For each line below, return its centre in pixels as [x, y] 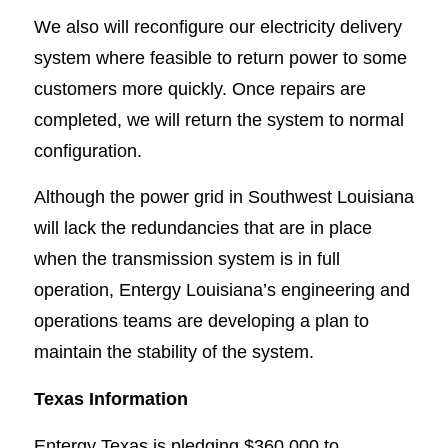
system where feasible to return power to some [220, 57]
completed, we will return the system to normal [218, 119]
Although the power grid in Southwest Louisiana [223, 197]
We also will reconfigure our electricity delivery [217, 26]
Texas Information [110, 398]
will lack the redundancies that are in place [202, 228]
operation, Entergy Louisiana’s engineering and [221, 290]
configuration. [87, 150]
